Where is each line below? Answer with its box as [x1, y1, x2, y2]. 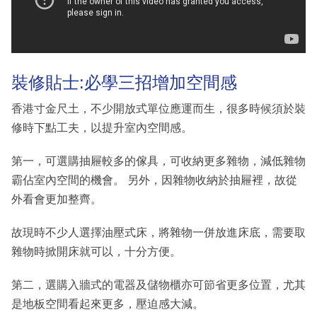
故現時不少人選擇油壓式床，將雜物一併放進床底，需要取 [11, 226, 306, 239]
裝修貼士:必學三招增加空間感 [11, 72, 237, 92]
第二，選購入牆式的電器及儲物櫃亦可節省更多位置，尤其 [11, 279, 306, 292]
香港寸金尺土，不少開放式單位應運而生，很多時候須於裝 [11, 103, 306, 115]
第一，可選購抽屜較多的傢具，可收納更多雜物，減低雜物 [11, 155, 306, 168]
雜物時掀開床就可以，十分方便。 [11, 246, 181, 258]
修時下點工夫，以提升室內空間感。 [11, 122, 192, 134]
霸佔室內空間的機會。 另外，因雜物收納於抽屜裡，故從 [11, 174, 297, 187]
